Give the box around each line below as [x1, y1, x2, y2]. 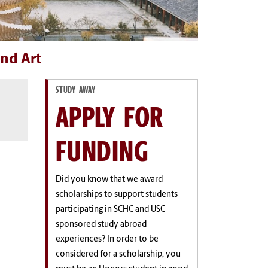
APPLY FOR [56, 99, 164, 134]
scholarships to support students [56, 190, 178, 199]
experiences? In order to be [56, 234, 159, 244]
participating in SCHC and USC [56, 205, 165, 214]
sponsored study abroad [56, 220, 147, 229]
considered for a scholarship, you [56, 249, 181, 259]
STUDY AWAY [56, 84, 96, 95]
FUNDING [56, 133, 149, 168]
